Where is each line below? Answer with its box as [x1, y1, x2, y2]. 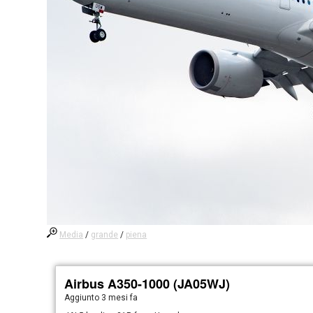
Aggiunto [64, 293, 102, 303]
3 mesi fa [101, 293, 138, 303]
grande [91, 230, 119, 240]
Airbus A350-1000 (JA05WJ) [64, 275, 231, 293]
